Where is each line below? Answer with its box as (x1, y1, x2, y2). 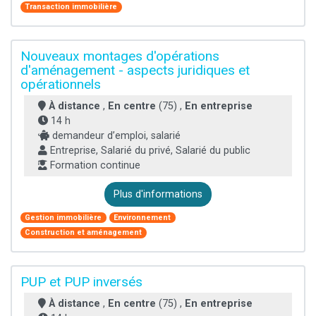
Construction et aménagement (25, 227, 142, 237)
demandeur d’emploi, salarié (49, 129, 181, 142)
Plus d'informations (114, 188, 202, 200)
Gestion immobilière (25, 212, 102, 222)
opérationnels (20, 75, 101, 92)
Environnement (114, 212, 171, 222)
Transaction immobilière (25, 2, 118, 12)
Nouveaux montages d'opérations (20, 47, 219, 64)
